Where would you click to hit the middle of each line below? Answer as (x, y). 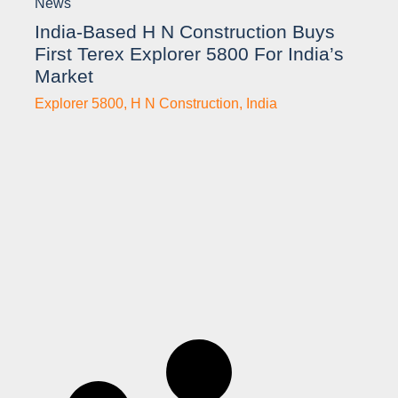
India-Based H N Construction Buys (185, 32)
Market (64, 76)
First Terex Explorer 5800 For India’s (189, 54)
